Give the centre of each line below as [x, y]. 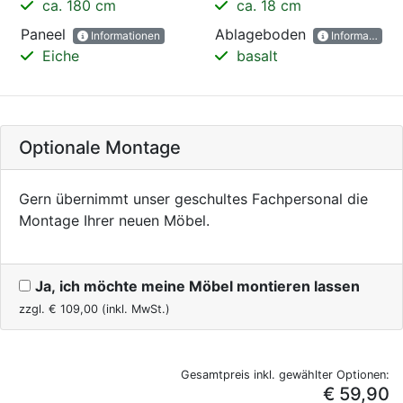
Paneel [43, 35]
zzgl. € [40, 309]
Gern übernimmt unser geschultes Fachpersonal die [193, 199]
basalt [255, 56]
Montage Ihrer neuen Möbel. [114, 221]
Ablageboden [260, 35]
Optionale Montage [100, 148]
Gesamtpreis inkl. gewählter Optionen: [285, 375]
